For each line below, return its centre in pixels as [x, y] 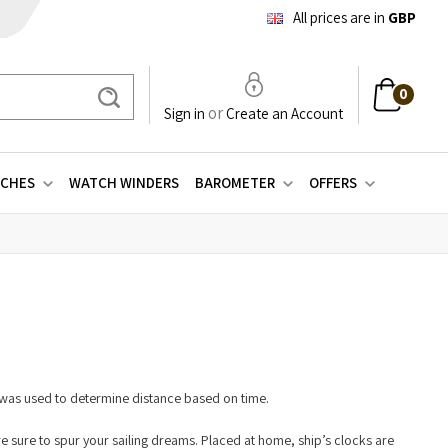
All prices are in [339, 17]
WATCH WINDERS [123, 183]
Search [159, 102]
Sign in [184, 113]
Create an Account [284, 113]
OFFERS [332, 183]
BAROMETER [234, 183]
